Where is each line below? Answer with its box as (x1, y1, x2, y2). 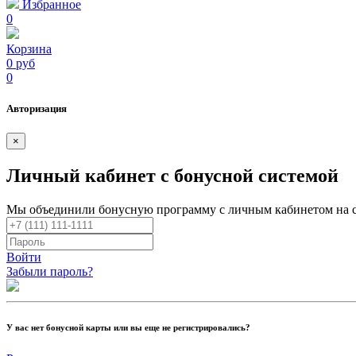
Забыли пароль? (6, 265, 93, 279)
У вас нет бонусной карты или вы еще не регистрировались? (6, 323, 250, 333)
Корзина (6, 41, 52, 56)
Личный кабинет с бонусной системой (6, 165, 339, 187)
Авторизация (6, 103, 67, 115)
